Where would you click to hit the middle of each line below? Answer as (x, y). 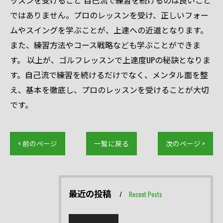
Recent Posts (146, 194)
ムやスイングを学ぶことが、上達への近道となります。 (109, 30)
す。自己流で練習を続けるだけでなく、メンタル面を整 (109, 75)
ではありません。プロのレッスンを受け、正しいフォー (109, 15)
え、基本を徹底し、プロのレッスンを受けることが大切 (110, 90)
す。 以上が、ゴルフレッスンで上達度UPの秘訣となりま (110, 60)
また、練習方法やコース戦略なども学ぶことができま (105, 45)
